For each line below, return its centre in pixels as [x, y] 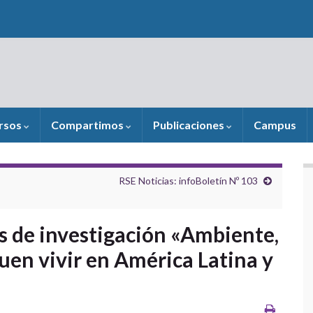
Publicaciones [190, 125]
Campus [275, 125]
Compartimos [88, 125]
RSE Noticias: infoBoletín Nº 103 [188, 181]
